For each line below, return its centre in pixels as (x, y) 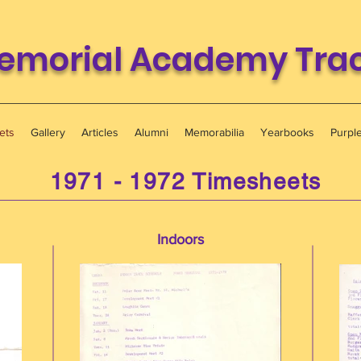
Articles (100, 132)
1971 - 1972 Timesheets (185, 181)
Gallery (48, 132)
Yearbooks (287, 132)
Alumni (151, 132)
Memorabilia (214, 132)
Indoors (180, 239)
